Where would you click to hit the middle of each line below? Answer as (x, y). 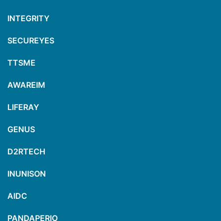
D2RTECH (26, 152)
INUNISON (27, 174)
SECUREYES (31, 41)
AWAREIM (26, 85)
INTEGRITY (28, 18)
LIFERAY (23, 107)
